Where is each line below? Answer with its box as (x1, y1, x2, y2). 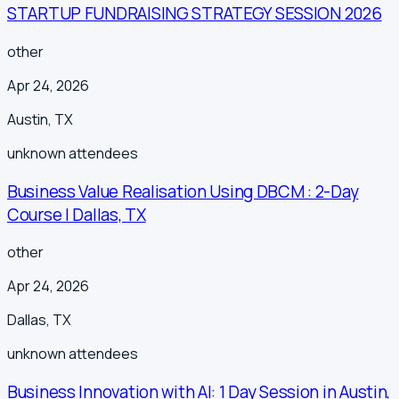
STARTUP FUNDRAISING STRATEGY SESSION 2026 (7, 2, 382, 26)
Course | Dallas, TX (7, 202, 146, 226)
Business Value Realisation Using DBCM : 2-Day (7, 179, 359, 203)
